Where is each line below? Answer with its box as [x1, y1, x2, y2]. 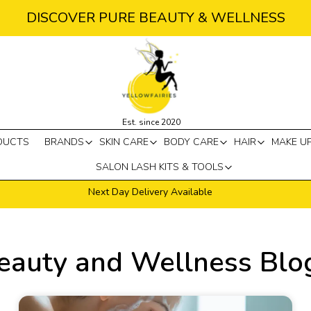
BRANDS [44, 135, 84, 149]
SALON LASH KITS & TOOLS [96, 160, 224, 174]
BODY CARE [163, 135, 219, 149]
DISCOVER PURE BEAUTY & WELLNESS [26, 8, 285, 27]
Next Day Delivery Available [87, 185, 212, 199]
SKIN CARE [99, 135, 149, 149]
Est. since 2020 [121, 117, 180, 128]
